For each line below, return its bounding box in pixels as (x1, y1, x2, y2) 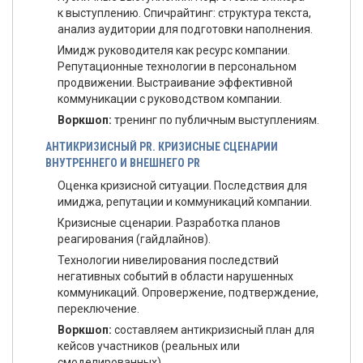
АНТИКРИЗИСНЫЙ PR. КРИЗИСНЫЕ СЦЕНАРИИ (45, 140, 278, 153)
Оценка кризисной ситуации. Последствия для (58, 179, 307, 192)
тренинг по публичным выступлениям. (112, 113, 319, 126)
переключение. (58, 302, 139, 315)
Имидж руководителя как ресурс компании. (58, 44, 290, 57)
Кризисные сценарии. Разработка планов (58, 216, 280, 229)
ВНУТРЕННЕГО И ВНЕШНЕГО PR (45, 156, 200, 169)
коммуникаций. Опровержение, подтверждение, (58, 286, 318, 299)
